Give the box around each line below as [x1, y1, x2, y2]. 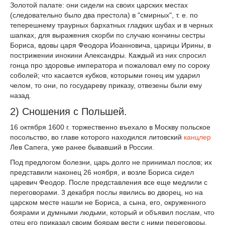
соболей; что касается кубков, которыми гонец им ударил [10, 71, 200, 79]
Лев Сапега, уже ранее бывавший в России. [10, 143, 154, 152]
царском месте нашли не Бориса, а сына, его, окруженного [10, 198, 206, 207]
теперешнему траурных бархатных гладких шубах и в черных [10, 21, 213, 29]
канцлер [184, 133, 211, 142]
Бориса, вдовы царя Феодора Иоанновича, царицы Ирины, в [10, 41, 211, 49]
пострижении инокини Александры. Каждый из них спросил [10, 51, 206, 59]
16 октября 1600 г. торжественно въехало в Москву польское [10, 123, 210, 132]
